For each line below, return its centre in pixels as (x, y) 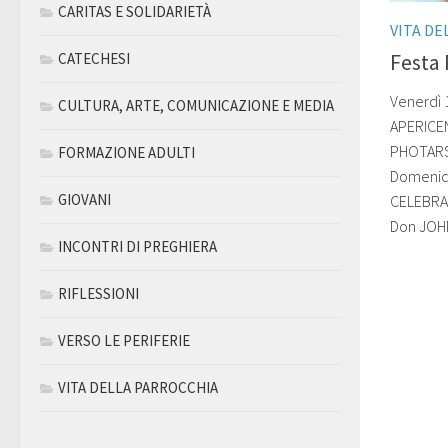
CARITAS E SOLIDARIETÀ (134, 11)
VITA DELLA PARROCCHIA (138, 387)
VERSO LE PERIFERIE (124, 340)
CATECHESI (94, 58)
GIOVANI (84, 199)
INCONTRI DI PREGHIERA (137, 246)
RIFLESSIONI (98, 293)
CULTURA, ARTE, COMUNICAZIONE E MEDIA (196, 105)
